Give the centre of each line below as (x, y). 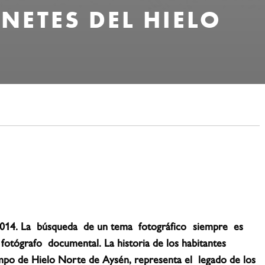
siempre (210, 225)
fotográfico (163, 225)
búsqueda (57, 225)
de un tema (108, 225)
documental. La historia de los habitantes (137, 242)
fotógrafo (22, 242)
